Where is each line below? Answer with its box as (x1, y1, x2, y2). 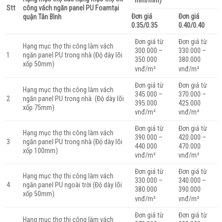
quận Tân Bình (22, 12, 61, 21)
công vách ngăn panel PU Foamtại (22, 3, 119, 12)
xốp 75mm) (22, 103, 55, 112)
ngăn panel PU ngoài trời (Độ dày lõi (22, 180, 122, 189)
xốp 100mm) (22, 146, 58, 155)
